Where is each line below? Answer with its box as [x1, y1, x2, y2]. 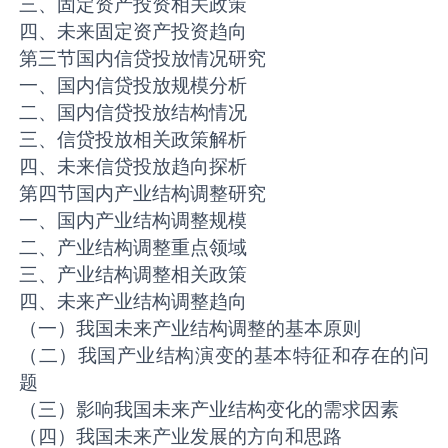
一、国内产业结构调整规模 [19, 208, 248, 233]
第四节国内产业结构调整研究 [19, 181, 267, 206]
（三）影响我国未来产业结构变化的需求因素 [19, 397, 400, 422]
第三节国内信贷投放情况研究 [19, 46, 267, 71]
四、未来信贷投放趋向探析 [19, 154, 248, 179]
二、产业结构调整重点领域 [19, 235, 248, 260]
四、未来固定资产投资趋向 [19, 19, 248, 44]
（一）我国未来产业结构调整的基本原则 [19, 316, 362, 341]
